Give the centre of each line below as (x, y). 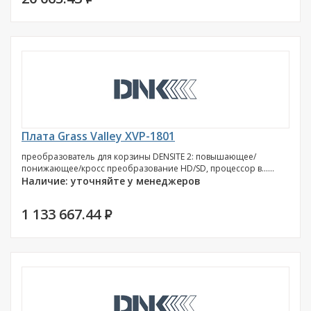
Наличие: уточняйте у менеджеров (111, 181)
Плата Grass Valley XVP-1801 (98, 136)
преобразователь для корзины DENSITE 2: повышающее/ (139, 157)
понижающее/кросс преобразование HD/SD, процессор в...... (148, 168)
